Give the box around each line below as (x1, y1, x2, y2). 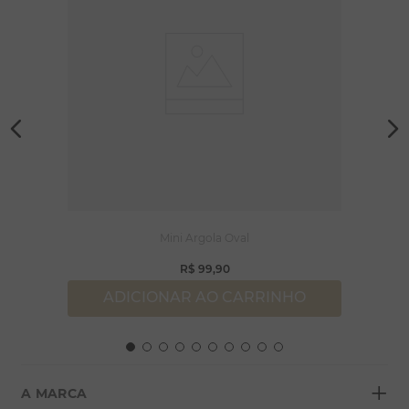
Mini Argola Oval (160, 230, 249, 245)
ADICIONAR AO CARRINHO (103, 288, 306, 307)
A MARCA (21, 384, 88, 402)
